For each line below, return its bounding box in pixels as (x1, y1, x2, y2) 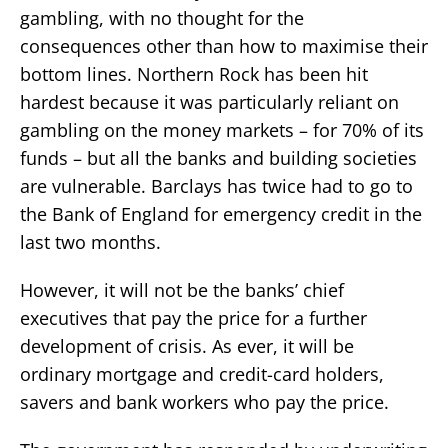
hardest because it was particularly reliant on (20, 89, 399, 114)
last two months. (20, 229, 161, 254)
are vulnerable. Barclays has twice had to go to (20, 173, 413, 198)
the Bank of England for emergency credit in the (20, 201, 422, 226)
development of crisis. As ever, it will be (20, 333, 354, 358)
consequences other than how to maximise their (20, 33, 428, 58)
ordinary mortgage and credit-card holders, (20, 361, 384, 386)
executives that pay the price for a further (20, 305, 367, 330)
